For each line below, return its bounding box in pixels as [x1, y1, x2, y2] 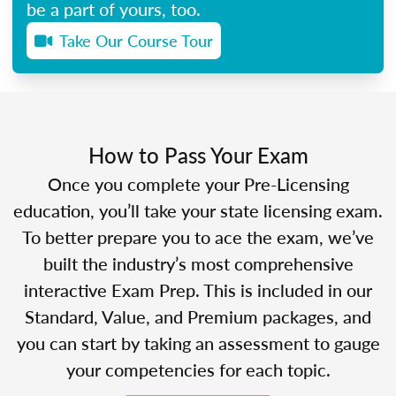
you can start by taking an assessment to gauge [16, 330, 380, 355]
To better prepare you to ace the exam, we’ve [22, 224, 374, 249]
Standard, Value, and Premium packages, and [25, 303, 371, 329]
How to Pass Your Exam [88, 139, 308, 170]
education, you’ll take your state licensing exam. [13, 197, 383, 223]
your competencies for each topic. [65, 356, 331, 382]
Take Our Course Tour [59, 28, 213, 51]
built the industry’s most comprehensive [42, 250, 354, 276]
